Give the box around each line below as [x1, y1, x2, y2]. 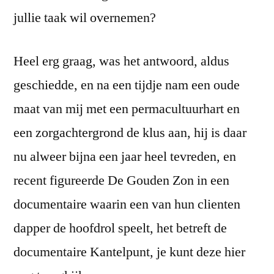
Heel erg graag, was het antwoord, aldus [13, 52, 229, 70]
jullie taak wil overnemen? [13, 9, 156, 26]
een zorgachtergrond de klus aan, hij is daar [13, 124, 246, 141]
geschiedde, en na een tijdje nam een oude [13, 76, 240, 94]
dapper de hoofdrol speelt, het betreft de [13, 219, 227, 237]
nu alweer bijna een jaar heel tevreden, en [13, 147, 236, 165]
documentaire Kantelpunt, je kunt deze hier [13, 243, 245, 261]
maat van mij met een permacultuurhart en [13, 100, 240, 117]
